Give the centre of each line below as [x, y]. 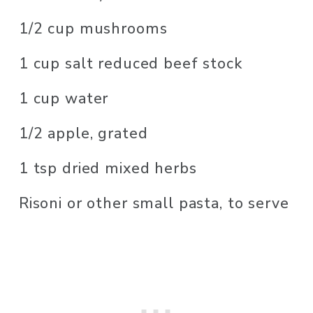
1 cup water [64, 99]
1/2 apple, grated [83, 134]
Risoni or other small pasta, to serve [154, 204]
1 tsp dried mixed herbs [108, 169]
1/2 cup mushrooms [93, 29]
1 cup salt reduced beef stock [130, 64]
